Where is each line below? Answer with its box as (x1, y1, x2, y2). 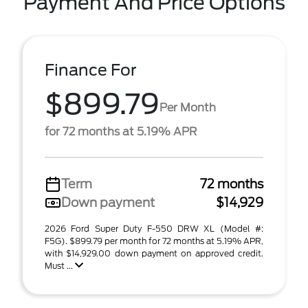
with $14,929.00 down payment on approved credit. (45, 248, 263, 258)
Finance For (45, 60, 137, 80)
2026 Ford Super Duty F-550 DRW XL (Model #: (45, 223, 263, 234)
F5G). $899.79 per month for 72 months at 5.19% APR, (45, 236, 263, 246)
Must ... (45, 261, 75, 271)
